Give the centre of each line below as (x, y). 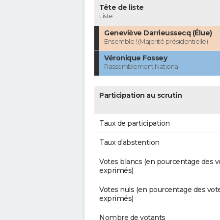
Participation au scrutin (140, 96)
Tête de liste (122, 8)
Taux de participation (135, 124)
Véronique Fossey (136, 58)
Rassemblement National (142, 67)
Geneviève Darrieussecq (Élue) (158, 33)
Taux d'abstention (129, 143)
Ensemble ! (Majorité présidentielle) (156, 41)
